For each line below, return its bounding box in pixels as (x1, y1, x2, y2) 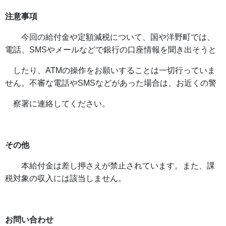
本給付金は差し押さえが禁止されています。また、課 (5, 161, 215, 170)
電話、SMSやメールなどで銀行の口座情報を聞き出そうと (5, 45, 216, 54)
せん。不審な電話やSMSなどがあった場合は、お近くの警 (5, 79, 216, 87)
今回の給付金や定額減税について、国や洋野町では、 (5, 33, 215, 41)
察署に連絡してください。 (5, 99, 110, 108)
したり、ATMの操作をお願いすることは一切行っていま (5, 66, 215, 75)
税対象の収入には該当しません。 (5, 174, 126, 183)
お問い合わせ (5, 215, 53, 224)
